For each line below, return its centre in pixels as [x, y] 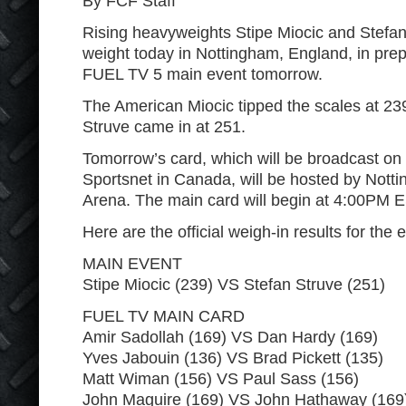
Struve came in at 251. [164, 127]
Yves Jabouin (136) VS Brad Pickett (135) [233, 358]
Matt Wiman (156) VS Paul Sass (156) [221, 379]
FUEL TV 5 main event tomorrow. [203, 74]
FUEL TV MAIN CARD [164, 316]
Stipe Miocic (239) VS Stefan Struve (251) [234, 285]
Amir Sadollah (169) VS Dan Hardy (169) [230, 337]
